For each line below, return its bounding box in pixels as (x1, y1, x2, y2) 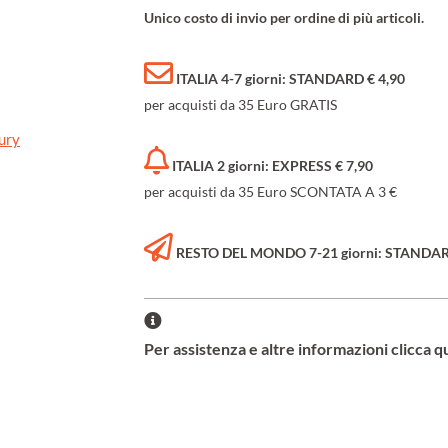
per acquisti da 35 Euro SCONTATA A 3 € (144, 183, 397, 201)
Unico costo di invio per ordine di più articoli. (144, 9, 424, 27)
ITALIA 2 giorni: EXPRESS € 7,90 (172, 157, 373, 175)
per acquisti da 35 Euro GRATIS (144, 96, 337, 114)
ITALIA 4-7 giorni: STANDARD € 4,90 (176, 70, 405, 88)
